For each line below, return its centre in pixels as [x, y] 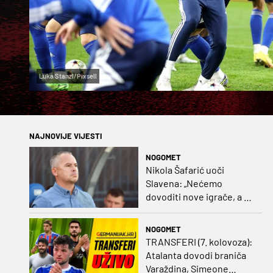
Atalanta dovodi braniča [196, 255]
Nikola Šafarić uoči [185, 169]
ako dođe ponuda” [183, 223]
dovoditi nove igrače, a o [197, 196]
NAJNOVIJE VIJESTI [66, 136]
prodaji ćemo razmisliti [193, 210]
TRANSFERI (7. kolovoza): [199, 241]
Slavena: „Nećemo [184, 183]
